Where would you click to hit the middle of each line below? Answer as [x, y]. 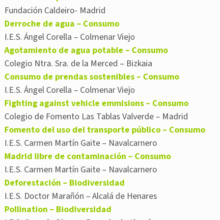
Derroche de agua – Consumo [62, 24]
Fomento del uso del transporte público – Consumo [105, 130]
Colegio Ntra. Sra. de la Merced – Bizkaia [78, 64]
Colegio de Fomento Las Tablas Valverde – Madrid [96, 117]
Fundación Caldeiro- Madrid [55, 11]
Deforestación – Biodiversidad [65, 183]
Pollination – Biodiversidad [58, 210]
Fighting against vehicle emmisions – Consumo [96, 104]
